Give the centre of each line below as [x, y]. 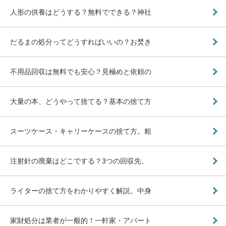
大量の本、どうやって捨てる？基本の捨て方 [81, 101]
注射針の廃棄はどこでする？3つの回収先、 [79, 161]
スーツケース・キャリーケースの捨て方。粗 [81, 131]
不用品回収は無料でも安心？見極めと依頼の [81, 71]
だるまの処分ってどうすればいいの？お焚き [81, 42]
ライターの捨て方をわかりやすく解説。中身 [81, 190]
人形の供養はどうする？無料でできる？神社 [81, 12]
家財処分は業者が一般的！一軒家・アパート [81, 220]
